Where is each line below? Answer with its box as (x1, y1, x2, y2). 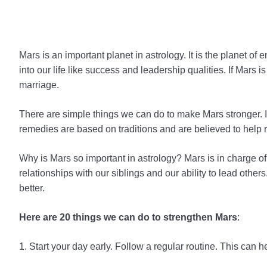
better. (19, 183, 45, 193)
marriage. (19, 80, 59, 90)
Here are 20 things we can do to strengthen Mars (19, 212, 237, 222)
